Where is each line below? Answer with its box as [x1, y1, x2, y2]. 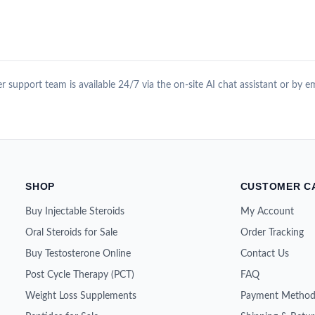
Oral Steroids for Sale [25, 227, 118, 238]
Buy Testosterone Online [25, 248, 131, 259]
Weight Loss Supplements [25, 290, 137, 301]
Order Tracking [240, 227, 304, 238]
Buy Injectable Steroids [25, 206, 125, 217]
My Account [240, 206, 294, 217]
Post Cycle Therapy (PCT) [25, 269, 135, 280]
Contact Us [240, 248, 289, 259]
